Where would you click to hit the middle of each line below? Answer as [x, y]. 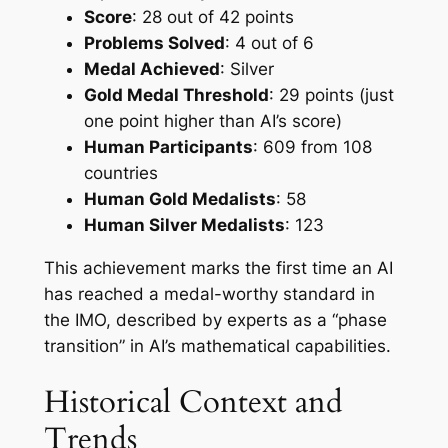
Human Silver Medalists [184, 224]
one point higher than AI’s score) [212, 120]
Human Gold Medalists [179, 198]
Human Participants [168, 146]
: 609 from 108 [312, 146]
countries [120, 172]
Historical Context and [193, 402]
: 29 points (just [331, 94]
